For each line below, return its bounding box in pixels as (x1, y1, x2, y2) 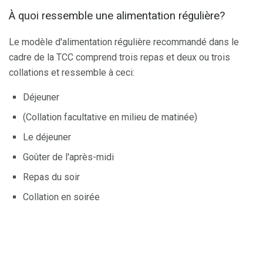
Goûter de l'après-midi (23, 151, 114, 163)
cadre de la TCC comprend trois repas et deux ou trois (9, 51, 230, 63)
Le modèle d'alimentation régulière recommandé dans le (9, 36, 239, 48)
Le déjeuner (23, 131, 71, 143)
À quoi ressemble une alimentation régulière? (9, 9, 225, 23)
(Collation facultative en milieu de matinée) (23, 111, 197, 123)
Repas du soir (23, 171, 80, 183)
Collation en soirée (23, 191, 100, 203)
